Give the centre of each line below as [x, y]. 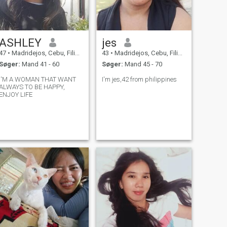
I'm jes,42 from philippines [139, 80]
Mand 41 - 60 [40, 64]
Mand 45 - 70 [142, 64]
